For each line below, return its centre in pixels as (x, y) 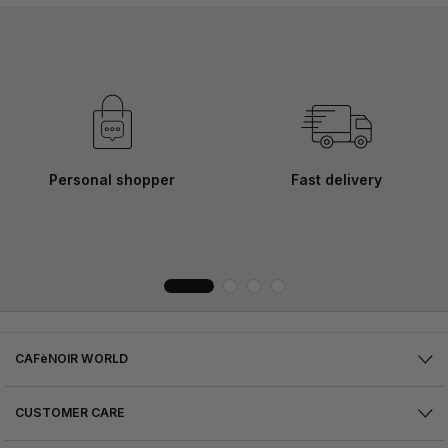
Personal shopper (112, 180)
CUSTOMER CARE (70, 413)
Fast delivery (336, 180)
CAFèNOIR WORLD (71, 359)
